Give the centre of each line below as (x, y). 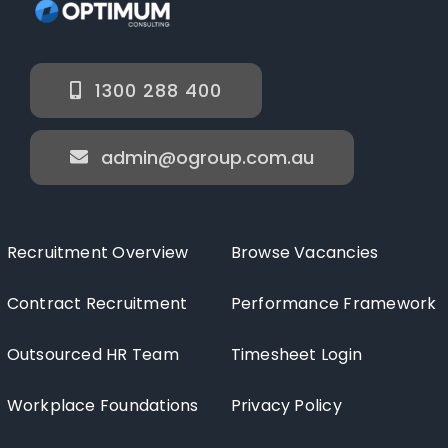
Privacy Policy (286, 405)
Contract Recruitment (97, 303)
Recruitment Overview (97, 252)
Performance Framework (333, 303)
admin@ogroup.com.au (207, 157)
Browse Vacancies (304, 252)
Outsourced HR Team (92, 354)
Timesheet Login (296, 354)
